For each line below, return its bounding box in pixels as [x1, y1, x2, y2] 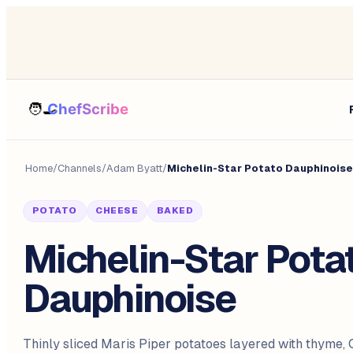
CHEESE [95, 205, 139, 217]
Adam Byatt [106, 162, 162, 174]
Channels [58, 162, 102, 174]
